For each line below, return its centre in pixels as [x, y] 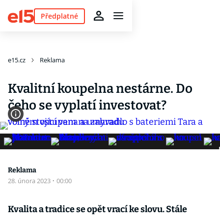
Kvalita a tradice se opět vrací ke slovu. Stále [97, 209]
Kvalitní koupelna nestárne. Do [100, 89]
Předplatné [59, 16]
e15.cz [17, 60]
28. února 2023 [30, 181]
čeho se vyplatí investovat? [87, 105]
